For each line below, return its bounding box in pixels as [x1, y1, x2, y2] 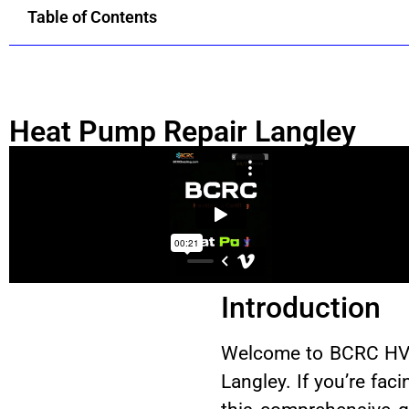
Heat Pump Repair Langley [9, 113, 356, 149]
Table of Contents [27, 6, 157, 26]
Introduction [220, 289, 381, 325]
